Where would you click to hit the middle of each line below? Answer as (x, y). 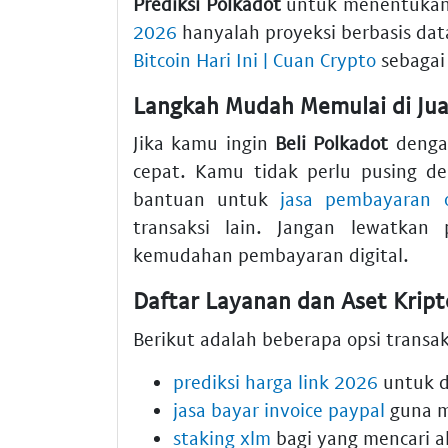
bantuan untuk (207, 199)
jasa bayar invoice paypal (279, 409)
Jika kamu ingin (204, 143)
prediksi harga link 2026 (275, 381)
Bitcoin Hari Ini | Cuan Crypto (254, 59)
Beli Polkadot (332, 143)
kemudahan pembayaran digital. (271, 255)
